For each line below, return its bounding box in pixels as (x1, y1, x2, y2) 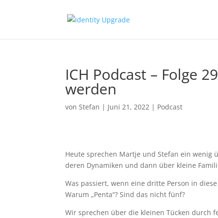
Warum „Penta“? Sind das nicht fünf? (65, 190, 185, 199)
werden (65, 79, 117, 99)
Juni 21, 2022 (108, 102, 150, 111)
